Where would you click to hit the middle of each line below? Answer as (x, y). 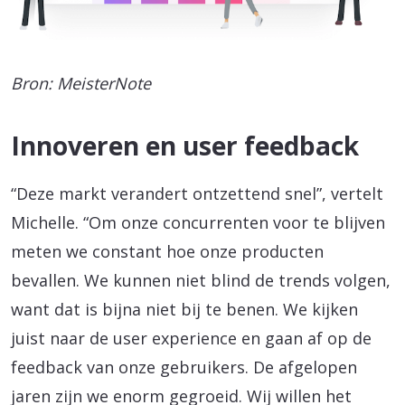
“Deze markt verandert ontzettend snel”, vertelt (197, 193)
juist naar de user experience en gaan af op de (191, 338)
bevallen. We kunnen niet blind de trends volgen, (201, 280)
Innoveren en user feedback (185, 145)
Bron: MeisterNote (81, 83)
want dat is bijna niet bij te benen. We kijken (184, 309)
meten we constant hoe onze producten (167, 251)
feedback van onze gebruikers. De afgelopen (184, 367)
